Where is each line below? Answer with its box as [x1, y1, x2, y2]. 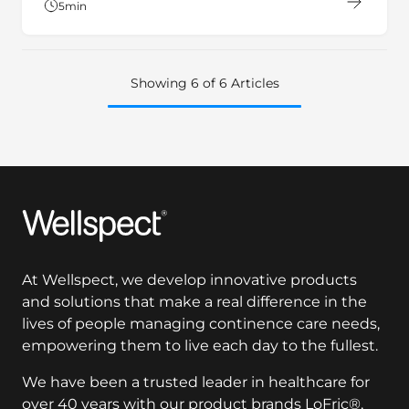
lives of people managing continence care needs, [22, 315, 380, 333]
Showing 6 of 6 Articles [130, 75, 279, 91]
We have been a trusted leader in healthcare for [22, 373, 370, 392]
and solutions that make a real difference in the [22, 293, 367, 311]
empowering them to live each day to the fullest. [22, 337, 378, 355]
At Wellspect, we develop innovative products [22, 271, 357, 289]
